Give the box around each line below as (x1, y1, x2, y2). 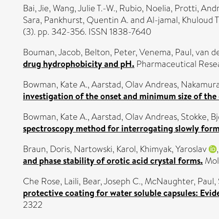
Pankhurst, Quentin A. (44, 13, 129, 26)
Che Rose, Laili (23, 175, 79, 188)
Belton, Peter (85, 45, 135, 59)
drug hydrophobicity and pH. (23, 57, 134, 70)
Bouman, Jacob (23, 45, 81, 59)
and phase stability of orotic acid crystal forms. (23, 154, 203, 167)
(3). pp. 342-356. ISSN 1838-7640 (23, 25, 152, 38)
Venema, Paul (139, 45, 192, 59)
